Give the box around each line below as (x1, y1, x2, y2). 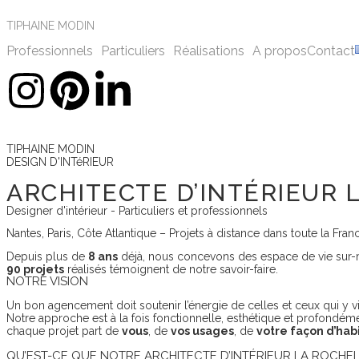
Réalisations (173, 43, 244, 58)
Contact (307, 43, 355, 58)
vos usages (171, 325, 234, 337)
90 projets (6, 263, 64, 276)
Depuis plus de (6, 250, 88, 263)
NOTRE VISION (6, 274, 88, 288)
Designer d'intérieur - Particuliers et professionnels (6, 204, 268, 217)
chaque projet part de (6, 325, 122, 337)
